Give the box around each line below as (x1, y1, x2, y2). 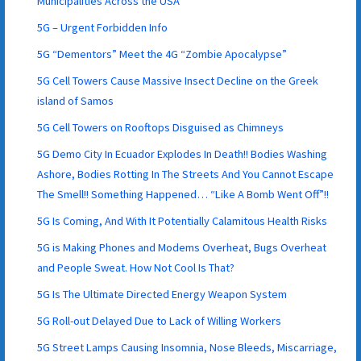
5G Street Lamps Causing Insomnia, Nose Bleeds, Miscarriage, (37, 339, 338, 355)
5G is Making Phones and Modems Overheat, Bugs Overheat (37, 239, 327, 255)
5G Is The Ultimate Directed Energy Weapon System (37, 286, 288, 301)
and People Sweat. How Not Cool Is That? (37, 259, 235, 275)
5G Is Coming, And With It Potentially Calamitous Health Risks (37, 213, 328, 228)
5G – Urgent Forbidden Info (37, 19, 168, 35)
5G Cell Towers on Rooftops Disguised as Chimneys (37, 119, 284, 135)
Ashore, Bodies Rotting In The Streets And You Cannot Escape (37, 166, 334, 181)
